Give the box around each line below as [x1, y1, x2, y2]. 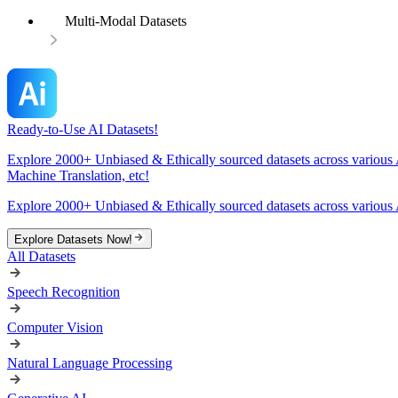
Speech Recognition [7, 284, 120, 299]
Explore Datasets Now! [14, 233, 132, 246]
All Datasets [7, 249, 76, 264]
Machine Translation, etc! [7, 168, 149, 183]
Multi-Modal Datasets [65, 13, 187, 28]
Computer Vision [7, 320, 103, 335]
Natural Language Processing [7, 355, 172, 370]
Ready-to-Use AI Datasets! [7, 122, 158, 137]
